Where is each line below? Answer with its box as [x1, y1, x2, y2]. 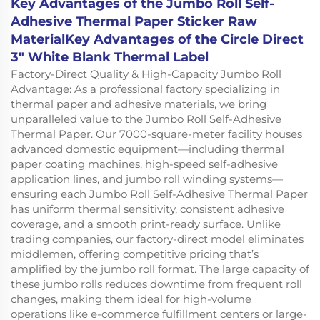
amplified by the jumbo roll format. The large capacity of [11, 261, 309, 276]
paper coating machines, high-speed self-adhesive [11, 156, 278, 171]
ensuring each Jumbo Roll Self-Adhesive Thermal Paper [11, 186, 308, 201]
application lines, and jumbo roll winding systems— [11, 171, 283, 186]
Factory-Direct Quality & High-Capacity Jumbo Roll [11, 66, 281, 81]
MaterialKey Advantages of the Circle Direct [11, 31, 304, 47]
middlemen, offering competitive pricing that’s [11, 246, 259, 261]
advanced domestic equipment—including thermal [11, 141, 284, 156]
